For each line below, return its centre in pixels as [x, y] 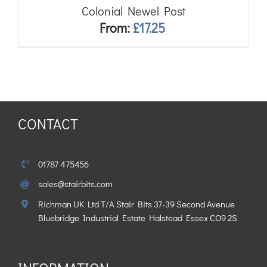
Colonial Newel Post [133, 10]
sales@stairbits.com [75, 184]
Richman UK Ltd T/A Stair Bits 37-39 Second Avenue [136, 204]
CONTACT [48, 123]
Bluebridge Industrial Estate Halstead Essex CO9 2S [137, 217]
